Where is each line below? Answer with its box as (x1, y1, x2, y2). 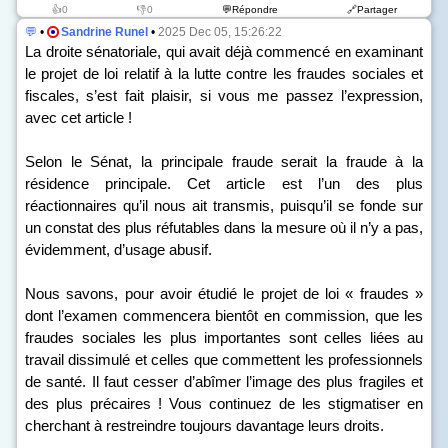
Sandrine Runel (61, 25, 148, 39)
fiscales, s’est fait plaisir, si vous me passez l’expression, (25, 87, 423, 104)
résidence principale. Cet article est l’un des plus (25, 175, 423, 192)
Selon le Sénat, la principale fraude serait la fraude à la (25, 153, 423, 170)
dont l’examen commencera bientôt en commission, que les (25, 307, 423, 324)
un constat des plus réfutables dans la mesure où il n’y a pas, (25, 219, 423, 236)
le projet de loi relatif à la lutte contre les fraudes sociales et (25, 65, 423, 82)
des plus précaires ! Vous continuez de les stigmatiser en (25, 395, 423, 412)
